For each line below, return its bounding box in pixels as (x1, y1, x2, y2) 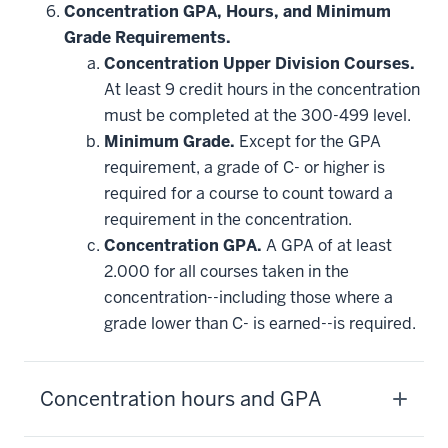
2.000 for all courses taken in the (104, 260, 349, 282)
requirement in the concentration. (104, 208, 352, 230)
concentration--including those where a (104, 286, 393, 308)
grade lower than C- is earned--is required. (104, 312, 416, 334)
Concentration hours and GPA (40, 385, 322, 412)
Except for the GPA (235, 130, 381, 152)
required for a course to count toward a (104, 182, 393, 204)
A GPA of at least (262, 234, 392, 256)
